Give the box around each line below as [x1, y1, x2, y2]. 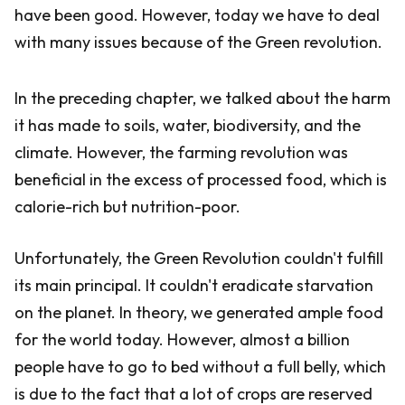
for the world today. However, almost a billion [14, 329, 350, 350]
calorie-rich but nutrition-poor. [14, 196, 240, 217]
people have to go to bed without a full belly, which [14, 356, 386, 377]
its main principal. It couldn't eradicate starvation [14, 275, 373, 296]
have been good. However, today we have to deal [14, 5, 380, 25]
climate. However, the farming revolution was [14, 142, 348, 163]
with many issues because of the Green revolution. [14, 32, 382, 52]
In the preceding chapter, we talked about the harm [14, 88, 391, 108]
